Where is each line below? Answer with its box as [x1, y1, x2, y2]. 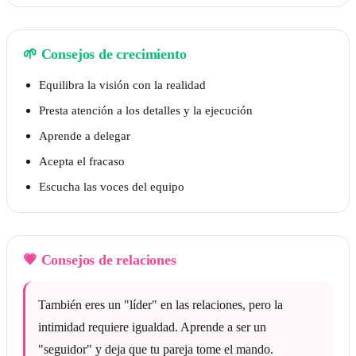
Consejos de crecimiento [41, 46, 187, 63]
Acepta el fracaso [39, 154, 125, 168]
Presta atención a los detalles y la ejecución [39, 103, 253, 118]
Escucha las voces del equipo [39, 180, 184, 194]
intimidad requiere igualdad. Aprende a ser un [38, 320, 266, 335]
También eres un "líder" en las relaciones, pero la [38, 298, 283, 312]
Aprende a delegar [39, 129, 130, 143]
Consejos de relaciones [41, 252, 176, 269]
